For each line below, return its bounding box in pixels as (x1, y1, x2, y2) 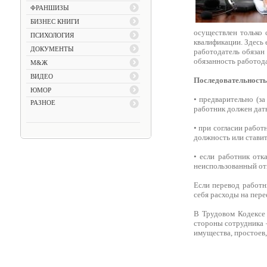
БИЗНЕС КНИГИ (30, 18, 79, 25)
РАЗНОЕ (30, 99, 55, 106)
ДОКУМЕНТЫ (30, 45, 74, 52)
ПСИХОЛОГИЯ (30, 32, 74, 39)
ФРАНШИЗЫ (30, 4, 69, 11)
